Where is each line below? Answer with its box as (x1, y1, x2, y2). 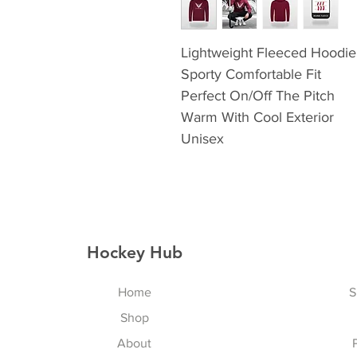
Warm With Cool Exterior (181, 109, 334, 125)
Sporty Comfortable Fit (181, 66, 321, 82)
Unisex (181, 131, 224, 147)
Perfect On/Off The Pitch (181, 88, 335, 104)
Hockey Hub (86, 242, 182, 262)
